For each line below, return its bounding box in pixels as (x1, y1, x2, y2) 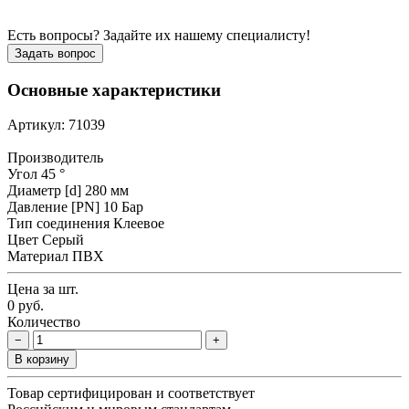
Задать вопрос (15, 46, 96, 60)
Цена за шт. (7, 281, 79, 298)
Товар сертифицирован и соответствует (7, 385, 255, 402)
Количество (7, 314, 80, 330)
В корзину (15, 352, 69, 367)
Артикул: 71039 (7, 117, 105, 133)
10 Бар (103, 199, 143, 215)
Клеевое (113, 215, 164, 232)
